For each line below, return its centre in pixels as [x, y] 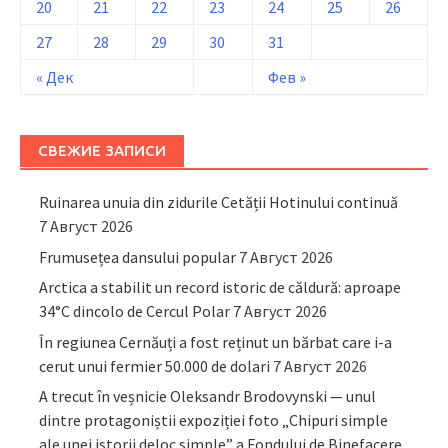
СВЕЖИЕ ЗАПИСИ [102, 151]
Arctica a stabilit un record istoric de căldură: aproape [220, 287]
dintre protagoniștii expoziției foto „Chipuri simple [214, 420]
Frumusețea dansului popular [138, 256]
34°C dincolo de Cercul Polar [135, 311]
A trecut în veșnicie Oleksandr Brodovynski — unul [208, 396]
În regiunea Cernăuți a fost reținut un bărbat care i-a [216, 341]
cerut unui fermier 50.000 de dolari [155, 365]
